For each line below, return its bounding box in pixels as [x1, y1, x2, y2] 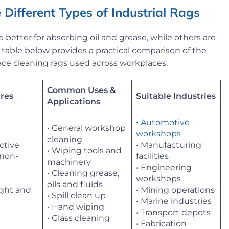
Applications [47, 97, 100, 107]
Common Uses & [47, 85, 116, 95]
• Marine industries [136, 196, 212, 207]
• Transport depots [136, 208, 211, 218]
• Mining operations [136, 185, 215, 195]
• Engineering [136, 163, 192, 173]
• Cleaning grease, [47, 168, 119, 178]
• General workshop [47, 123, 126, 133]
